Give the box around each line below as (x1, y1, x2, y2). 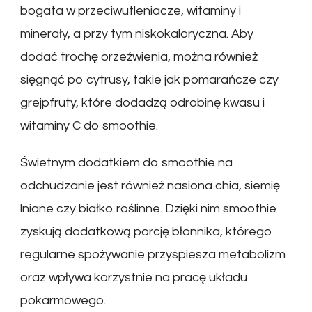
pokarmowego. (20, 293, 106, 307)
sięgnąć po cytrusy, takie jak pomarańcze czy (20, 72, 279, 86)
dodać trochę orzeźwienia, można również (20, 49, 258, 63)
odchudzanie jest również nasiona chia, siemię (20, 178, 280, 192)
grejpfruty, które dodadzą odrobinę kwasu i (20, 95, 265, 109)
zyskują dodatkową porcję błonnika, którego (20, 224, 272, 238)
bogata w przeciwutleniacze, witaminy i (20, 3, 241, 17)
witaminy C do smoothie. (20, 118, 158, 132)
